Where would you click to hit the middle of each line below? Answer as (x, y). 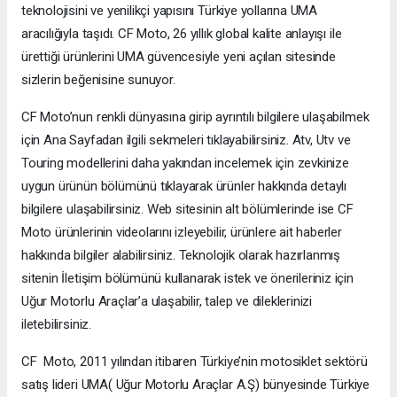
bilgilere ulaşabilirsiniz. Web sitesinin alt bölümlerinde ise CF (187, 210)
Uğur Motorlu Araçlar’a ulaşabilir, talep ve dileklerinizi (167, 302)
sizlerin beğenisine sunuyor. (98, 80)
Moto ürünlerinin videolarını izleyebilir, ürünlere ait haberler (182, 233)
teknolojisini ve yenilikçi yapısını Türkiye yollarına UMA (170, 11)
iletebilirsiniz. (56, 325)
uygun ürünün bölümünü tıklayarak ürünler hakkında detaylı (184, 187)
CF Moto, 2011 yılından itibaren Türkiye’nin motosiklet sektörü (195, 362)
